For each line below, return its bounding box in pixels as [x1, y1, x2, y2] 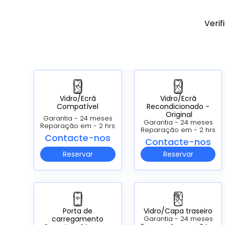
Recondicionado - [147, 101, 210, 111]
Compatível [57, 101, 99, 111]
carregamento [52, 213, 104, 224]
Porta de [63, 205, 93, 216]
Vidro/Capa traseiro [144, 205, 213, 216]
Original [164, 109, 193, 120]
